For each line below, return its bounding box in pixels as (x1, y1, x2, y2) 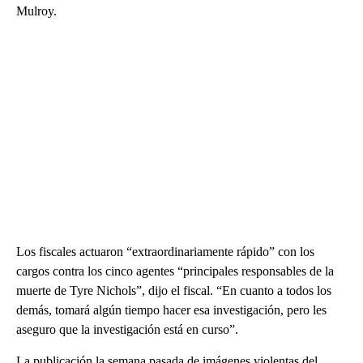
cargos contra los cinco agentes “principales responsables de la (16, 263, 334, 278)
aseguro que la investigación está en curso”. (16, 322, 238, 336)
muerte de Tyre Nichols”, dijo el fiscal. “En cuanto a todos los (16, 283, 331, 297)
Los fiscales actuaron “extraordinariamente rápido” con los (16, 244, 314, 258)
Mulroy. (16, 3, 57, 18)
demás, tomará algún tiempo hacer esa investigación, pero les (16, 302, 327, 317)
